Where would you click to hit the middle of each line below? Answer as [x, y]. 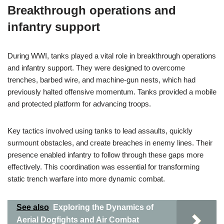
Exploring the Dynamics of [103, 207]
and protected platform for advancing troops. [79, 104]
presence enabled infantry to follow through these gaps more [105, 155]
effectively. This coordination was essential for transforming [103, 167]
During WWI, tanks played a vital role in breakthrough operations [112, 56]
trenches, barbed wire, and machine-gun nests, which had [101, 80]
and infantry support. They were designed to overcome [96, 68]
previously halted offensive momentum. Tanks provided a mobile [112, 92]
